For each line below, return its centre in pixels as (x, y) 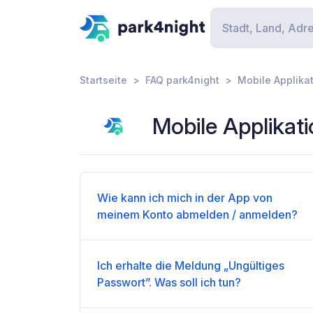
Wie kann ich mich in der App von (185, 198)
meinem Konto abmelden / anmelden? (197, 214)
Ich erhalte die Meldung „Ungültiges (191, 265)
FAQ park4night (182, 80)
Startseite (103, 80)
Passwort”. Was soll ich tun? (169, 282)
